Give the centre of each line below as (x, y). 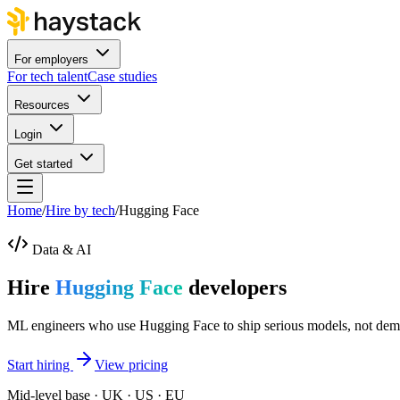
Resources (42, 105)
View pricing (131, 364)
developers (235, 287)
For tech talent (47, 76)
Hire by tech (80, 210)
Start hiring (40, 364)
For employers (51, 59)
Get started (43, 164)
